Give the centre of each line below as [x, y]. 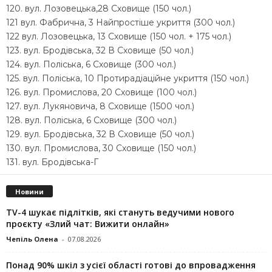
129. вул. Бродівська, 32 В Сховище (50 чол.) [100, 134]
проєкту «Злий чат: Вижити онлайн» [88, 223]
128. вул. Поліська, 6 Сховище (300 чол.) [91, 120]
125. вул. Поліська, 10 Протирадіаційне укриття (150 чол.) [127, 78]
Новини [29, 191]
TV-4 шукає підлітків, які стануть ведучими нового [120, 212]
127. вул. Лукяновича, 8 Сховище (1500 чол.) [100, 106]
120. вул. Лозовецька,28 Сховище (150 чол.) [99, 8]
